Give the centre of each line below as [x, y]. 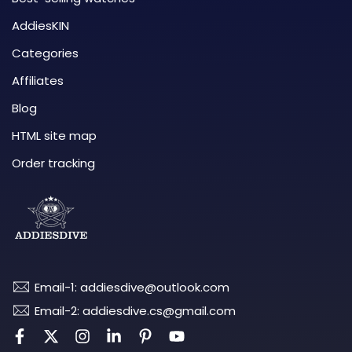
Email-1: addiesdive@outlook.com [132, 287]
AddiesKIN [40, 25]
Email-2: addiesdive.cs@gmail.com [135, 310]
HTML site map [54, 135]
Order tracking [53, 163]
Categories [45, 53]
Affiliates [38, 80]
